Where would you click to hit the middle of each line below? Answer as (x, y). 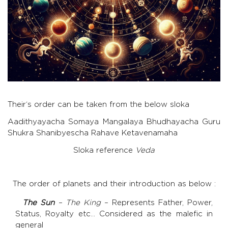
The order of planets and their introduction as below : (114, 184)
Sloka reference (104, 150)
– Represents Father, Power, (157, 203)
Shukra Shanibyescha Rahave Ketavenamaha (93, 133)
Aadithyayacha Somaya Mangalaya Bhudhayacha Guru (114, 122)
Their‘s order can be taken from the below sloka (98, 104)
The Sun (38, 203)
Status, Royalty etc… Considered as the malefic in (114, 214)
